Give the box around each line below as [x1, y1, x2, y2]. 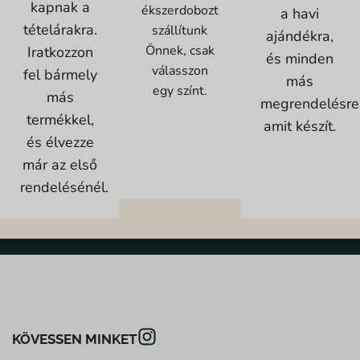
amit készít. [264, 116, 337, 136]
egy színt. [152, 82, 207, 100]
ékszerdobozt [141, 2, 219, 20]
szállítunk [152, 22, 208, 40]
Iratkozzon [27, 43, 93, 63]
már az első [22, 155, 98, 175]
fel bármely [22, 65, 97, 85]
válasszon [151, 62, 208, 80]
